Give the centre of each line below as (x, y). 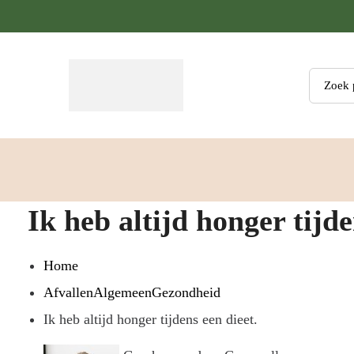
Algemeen (122, 293)
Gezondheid (186, 293)
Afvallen (68, 293)
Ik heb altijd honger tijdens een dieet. (151, 320)
